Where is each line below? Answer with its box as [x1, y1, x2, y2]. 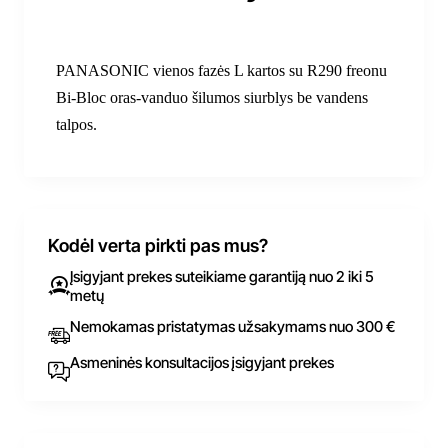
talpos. [56, 115, 97, 133]
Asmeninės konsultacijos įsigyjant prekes [70, 352, 334, 372]
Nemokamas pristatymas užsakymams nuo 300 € [70, 316, 395, 336]
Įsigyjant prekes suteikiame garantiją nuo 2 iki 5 [70, 266, 374, 286]
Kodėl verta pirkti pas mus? [48, 234, 268, 256]
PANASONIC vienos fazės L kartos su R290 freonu [56, 61, 387, 79]
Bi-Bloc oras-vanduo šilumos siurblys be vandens [56, 88, 368, 106]
